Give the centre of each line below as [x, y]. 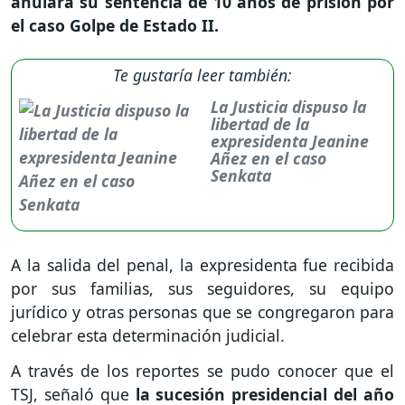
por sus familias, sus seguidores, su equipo [202, 289]
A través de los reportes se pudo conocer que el [202, 371]
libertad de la [259, 124]
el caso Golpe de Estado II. [115, 26]
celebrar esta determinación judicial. [148, 336]
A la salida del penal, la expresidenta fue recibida [202, 265]
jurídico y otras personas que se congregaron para [202, 312]
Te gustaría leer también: [202, 75]
